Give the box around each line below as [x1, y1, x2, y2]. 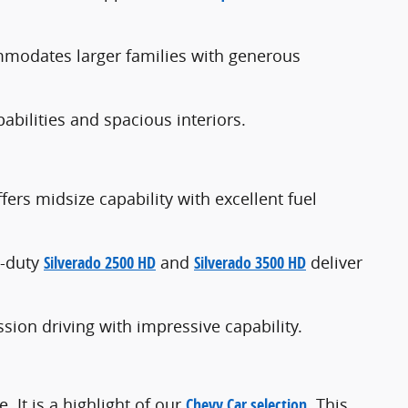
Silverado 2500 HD [44, 250, 156, 274]
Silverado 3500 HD [194, 250, 306, 274]
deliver [306, 250, 362, 273]
